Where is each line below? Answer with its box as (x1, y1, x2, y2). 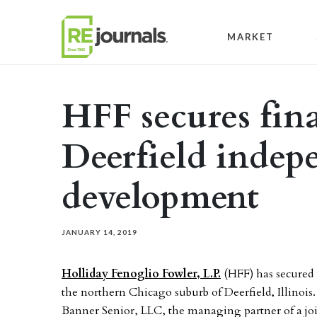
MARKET (227, 30, 274, 42)
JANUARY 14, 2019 (62, 228, 137, 236)
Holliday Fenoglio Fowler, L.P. (62, 266, 221, 282)
